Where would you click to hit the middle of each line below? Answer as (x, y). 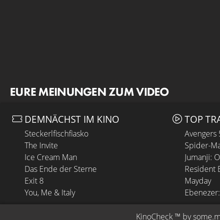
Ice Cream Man (51, 157)
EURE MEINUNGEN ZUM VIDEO (89, 91)
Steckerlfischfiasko (56, 134)
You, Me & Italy (50, 193)
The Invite (41, 146)
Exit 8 (34, 181)
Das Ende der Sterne (61, 169)
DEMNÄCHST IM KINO (72, 119)
